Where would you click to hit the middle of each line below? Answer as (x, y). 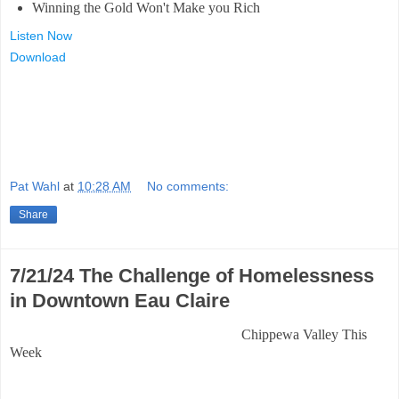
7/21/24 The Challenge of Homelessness (192, 275)
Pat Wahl (35, 186)
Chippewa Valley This (304, 335)
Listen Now (41, 36)
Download (38, 57)
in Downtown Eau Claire (120, 300)
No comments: (188, 186)
